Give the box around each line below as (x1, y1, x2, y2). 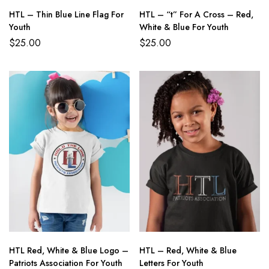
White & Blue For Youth (139, 21, 229, 34)
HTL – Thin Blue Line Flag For (9, 8, 124, 21)
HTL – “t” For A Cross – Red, (139, 8, 253, 21)
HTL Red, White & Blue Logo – (9, 244, 128, 257)
